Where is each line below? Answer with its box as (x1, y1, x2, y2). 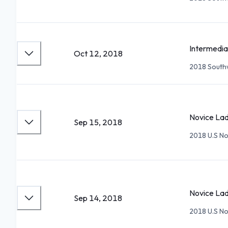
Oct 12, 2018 (74, 48, 123, 59)
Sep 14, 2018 (74, 193, 122, 203)
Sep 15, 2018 (74, 117, 122, 127)
